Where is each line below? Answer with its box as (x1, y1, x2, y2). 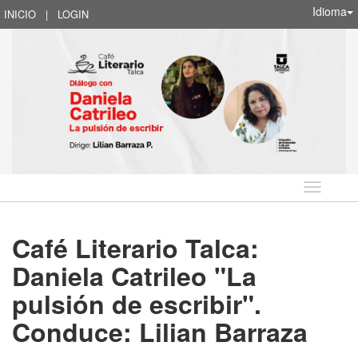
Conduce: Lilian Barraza (12, 312, 308, 350)
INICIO (4, 6, 36, 22)
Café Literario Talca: (12, 229, 259, 266)
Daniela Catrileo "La (12, 257, 257, 294)
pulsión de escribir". (12, 284, 261, 322)
